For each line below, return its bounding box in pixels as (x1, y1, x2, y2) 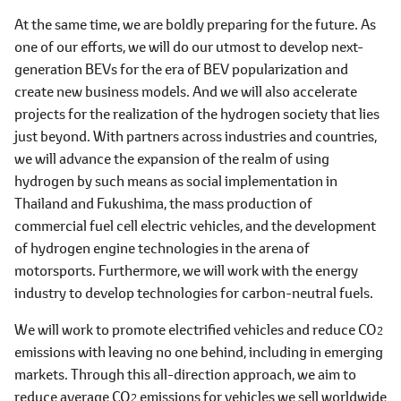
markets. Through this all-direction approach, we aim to (14, 364, 356, 383)
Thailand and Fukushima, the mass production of (14, 193, 312, 212)
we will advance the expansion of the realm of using (14, 149, 329, 167)
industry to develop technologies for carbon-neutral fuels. (14, 283, 373, 302)
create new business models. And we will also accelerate (14, 81, 357, 100)
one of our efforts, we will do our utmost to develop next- (14, 37, 363, 55)
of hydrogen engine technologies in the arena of (14, 238, 310, 257)
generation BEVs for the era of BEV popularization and (14, 59, 348, 78)
